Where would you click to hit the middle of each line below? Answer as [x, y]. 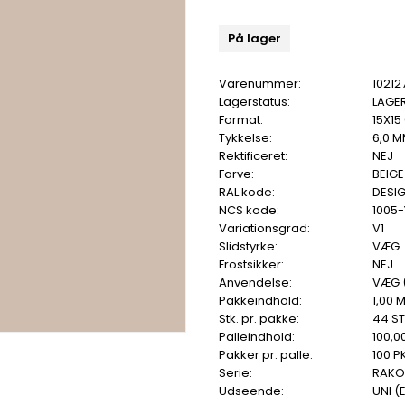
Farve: [236, 174]
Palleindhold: [257, 337]
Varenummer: [260, 84]
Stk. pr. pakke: [259, 319]
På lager [254, 39]
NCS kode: [249, 211]
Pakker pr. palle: [266, 355]
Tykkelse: [245, 138]
